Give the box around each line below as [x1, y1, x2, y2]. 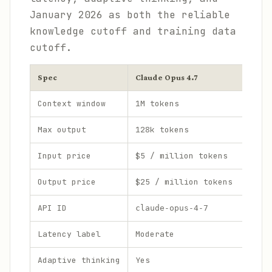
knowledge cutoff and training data [30, 25, 236, 38]
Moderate [135, 229, 174, 239]
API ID [38, 203, 67, 213]
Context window [38, 98, 106, 109]
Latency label [38, 229, 101, 239]
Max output [38, 124, 86, 135]
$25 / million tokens [135, 177, 233, 187]
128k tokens [135, 124, 189, 135]
